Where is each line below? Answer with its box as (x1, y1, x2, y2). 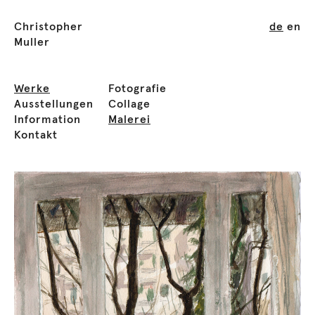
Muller (14, 37, 50, 48)
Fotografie (108, 83, 167, 94)
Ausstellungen (14, 98, 94, 110)
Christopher (14, 21, 83, 32)
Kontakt (14, 129, 58, 141)
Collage (108, 98, 150, 110)
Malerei (108, 114, 150, 125)
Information (14, 114, 81, 125)
